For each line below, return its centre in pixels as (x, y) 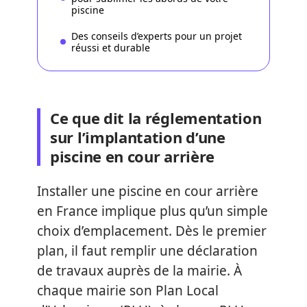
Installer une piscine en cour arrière (148, 191)
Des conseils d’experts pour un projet (157, 36)
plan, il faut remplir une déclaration (147, 250)
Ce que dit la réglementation (156, 118)
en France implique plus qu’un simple (152, 211)
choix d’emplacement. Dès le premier (152, 231)
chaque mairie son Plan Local (128, 290)
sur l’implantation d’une (138, 137)
